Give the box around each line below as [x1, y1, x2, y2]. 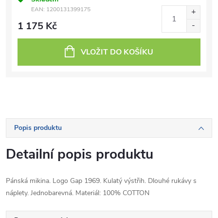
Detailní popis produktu [6, 145, 153, 163]
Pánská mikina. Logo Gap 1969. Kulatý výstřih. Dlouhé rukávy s [6, 176, 197, 185]
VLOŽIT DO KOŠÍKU [81, 47, 153, 57]
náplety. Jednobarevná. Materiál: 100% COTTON [6, 188, 149, 198]
